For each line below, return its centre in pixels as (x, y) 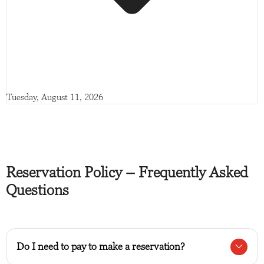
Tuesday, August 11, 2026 (55, 97)
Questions (37, 189)
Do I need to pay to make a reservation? (101, 246)
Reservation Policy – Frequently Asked (127, 172)
